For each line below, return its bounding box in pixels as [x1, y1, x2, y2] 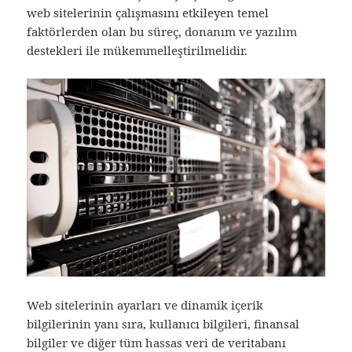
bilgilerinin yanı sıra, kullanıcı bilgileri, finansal [27, 316, 300, 332]
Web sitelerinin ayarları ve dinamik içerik [27, 297, 264, 313]
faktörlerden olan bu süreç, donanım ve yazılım [27, 23, 298, 39]
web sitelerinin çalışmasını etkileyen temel [27, 4, 269, 20]
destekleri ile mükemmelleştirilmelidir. [27, 42, 248, 58]
